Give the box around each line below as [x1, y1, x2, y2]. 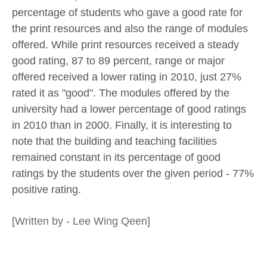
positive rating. [12, 183, 81, 195]
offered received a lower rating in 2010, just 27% [12, 70, 241, 83]
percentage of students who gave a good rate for [12, 6, 243, 18]
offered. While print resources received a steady [12, 38, 239, 51]
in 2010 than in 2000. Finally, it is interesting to [12, 119, 232, 131]
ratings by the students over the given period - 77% [12, 167, 254, 179]
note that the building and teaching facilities [12, 135, 217, 147]
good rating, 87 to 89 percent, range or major [12, 54, 225, 67]
